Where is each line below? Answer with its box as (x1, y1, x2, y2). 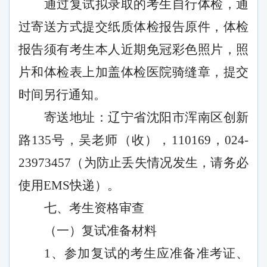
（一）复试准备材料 (44, 223, 157, 238)
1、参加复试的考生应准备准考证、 (44, 246, 249, 261)
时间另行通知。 (18, 88, 106, 103)
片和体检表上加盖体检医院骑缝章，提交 (18, 65, 249, 80)
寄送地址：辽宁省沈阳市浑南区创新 (44, 110, 249, 125)
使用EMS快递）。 (18, 178, 120, 193)
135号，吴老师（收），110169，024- (32, 133, 249, 148)
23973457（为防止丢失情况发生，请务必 (18, 156, 249, 170)
